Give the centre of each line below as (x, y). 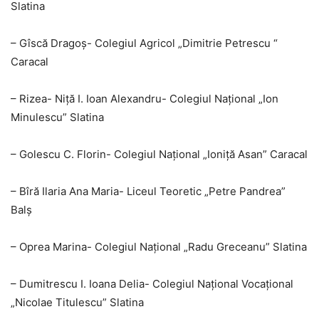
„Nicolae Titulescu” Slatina (77, 303)
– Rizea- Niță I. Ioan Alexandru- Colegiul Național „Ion (145, 99)
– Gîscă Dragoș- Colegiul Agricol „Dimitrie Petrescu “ (144, 43)
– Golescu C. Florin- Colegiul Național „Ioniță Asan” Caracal (159, 155)
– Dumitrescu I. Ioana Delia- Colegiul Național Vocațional (152, 284)
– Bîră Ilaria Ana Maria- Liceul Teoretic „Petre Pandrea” (148, 192)
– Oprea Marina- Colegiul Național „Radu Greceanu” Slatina (159, 247)
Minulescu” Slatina (57, 117)
